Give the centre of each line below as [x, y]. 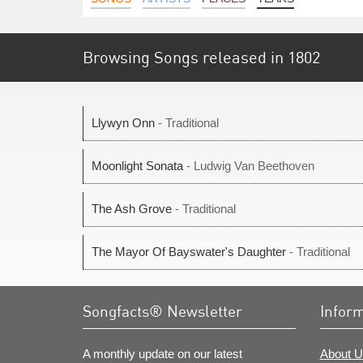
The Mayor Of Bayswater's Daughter [189, 252]
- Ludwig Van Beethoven [249, 166]
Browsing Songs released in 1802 [201, 57]
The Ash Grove [132, 209]
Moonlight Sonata [137, 166]
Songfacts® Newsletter [162, 311]
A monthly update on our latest [162, 354]
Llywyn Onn [123, 123]
